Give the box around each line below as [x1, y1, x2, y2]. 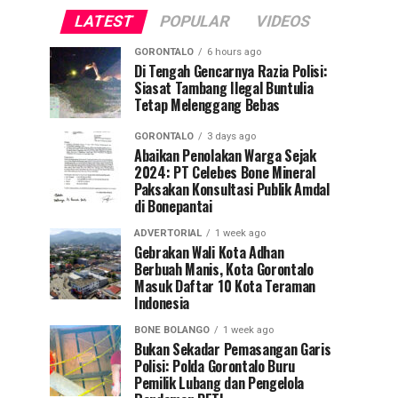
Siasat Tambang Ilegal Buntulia [134, 77, 314, 99]
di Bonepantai [134, 195, 212, 217]
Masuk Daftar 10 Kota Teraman [134, 275, 316, 297]
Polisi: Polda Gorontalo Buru [134, 355, 296, 377]
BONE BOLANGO [134, 324, 210, 336]
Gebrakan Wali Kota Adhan [134, 242, 284, 263]
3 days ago [207, 131, 256, 142]
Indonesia [134, 292, 190, 314]
